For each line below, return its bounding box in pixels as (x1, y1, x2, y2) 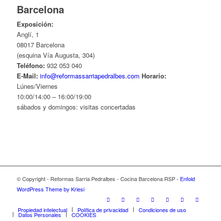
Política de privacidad (77, 205, 128, 214)
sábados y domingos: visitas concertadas (16, 102, 136, 111)
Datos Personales (18, 210, 61, 219)
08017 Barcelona (16, 39, 65, 49)
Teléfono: (16, 60, 45, 70)
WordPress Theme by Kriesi (16, 184, 84, 193)
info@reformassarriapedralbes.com (39, 71, 140, 80)
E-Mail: (16, 71, 38, 80)
